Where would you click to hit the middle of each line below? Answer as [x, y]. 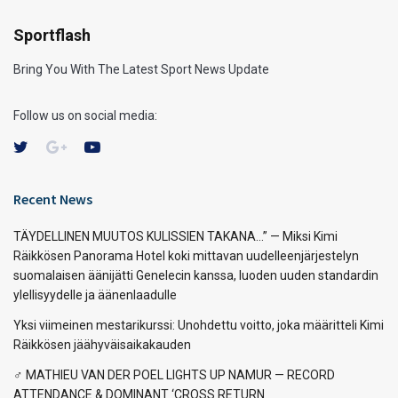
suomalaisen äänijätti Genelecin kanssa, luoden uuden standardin [196, 276]
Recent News [53, 199]
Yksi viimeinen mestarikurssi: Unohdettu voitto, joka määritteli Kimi [199, 326]
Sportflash [52, 36]
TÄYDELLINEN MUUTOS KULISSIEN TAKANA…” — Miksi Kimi [175, 237]
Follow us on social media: [85, 116]
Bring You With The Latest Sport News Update [141, 70]
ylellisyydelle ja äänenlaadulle [95, 295]
